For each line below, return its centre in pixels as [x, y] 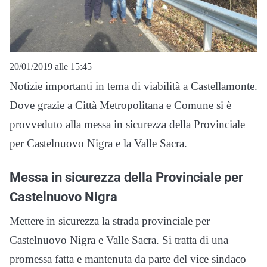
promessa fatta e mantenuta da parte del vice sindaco [128, 259]
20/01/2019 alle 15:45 [51, 67]
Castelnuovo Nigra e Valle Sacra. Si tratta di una [119, 240]
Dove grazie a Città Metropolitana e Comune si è [120, 105]
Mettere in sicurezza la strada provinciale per [110, 221]
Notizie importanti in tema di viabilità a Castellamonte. [133, 86]
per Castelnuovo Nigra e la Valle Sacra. [98, 144]
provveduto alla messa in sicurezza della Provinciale [127, 125]
